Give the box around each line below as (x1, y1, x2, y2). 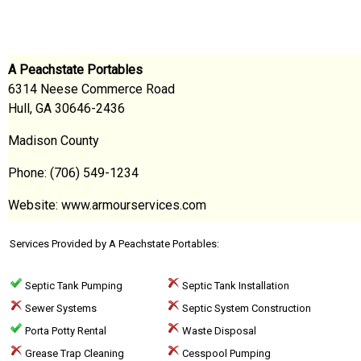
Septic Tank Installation (180, 280, 289, 292)
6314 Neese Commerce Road (8, 81, 175, 97)
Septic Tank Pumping (23, 280, 122, 292)
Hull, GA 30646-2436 (8, 101, 125, 116)
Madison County (8, 133, 99, 148)
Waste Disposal (180, 325, 256, 337)
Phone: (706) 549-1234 (8, 165, 139, 180)
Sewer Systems (23, 302, 97, 314)
